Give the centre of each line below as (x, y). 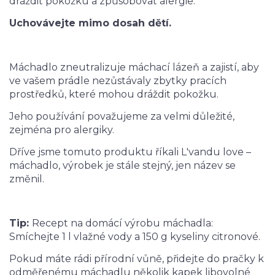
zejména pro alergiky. (62, 130)
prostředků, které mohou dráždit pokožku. (114, 94)
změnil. (27, 179)
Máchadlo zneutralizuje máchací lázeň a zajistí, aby (134, 67)
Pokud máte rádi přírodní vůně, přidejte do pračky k (137, 259)
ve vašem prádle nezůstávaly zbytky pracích (118, 81)
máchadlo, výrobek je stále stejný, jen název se (122, 165)
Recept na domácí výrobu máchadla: (122, 223)
